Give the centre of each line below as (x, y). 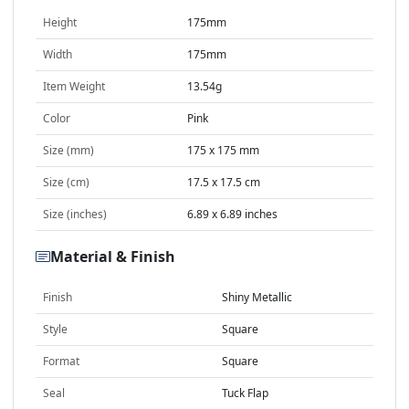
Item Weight (74, 87)
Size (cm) (66, 183)
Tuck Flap (245, 393)
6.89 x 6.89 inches (232, 215)
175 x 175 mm (223, 151)
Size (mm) (68, 151)
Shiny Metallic (257, 298)
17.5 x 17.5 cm (224, 183)
